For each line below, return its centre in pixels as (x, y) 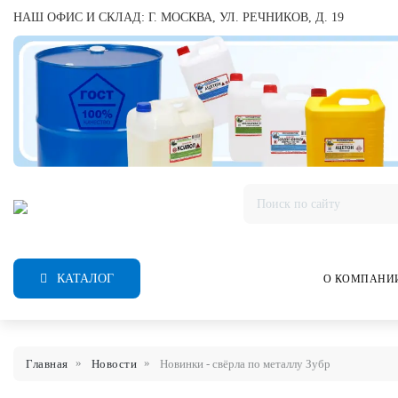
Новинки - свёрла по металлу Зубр (245, 364)
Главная (47, 364)
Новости (114, 364)
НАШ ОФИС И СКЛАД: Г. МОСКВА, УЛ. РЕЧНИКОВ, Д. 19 (179, 17)
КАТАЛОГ (84, 279)
